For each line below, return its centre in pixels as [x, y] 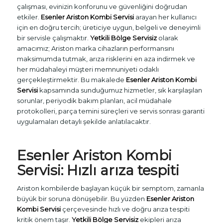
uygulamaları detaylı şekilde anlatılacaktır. [84, 122]
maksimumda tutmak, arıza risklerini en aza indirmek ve [106, 59]
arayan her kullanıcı [165, 17]
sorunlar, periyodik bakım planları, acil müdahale [94, 101]
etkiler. [29, 17]
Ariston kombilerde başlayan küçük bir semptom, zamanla [110, 188]
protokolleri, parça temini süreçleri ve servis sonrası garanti [111, 111]
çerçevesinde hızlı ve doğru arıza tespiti [125, 209]
